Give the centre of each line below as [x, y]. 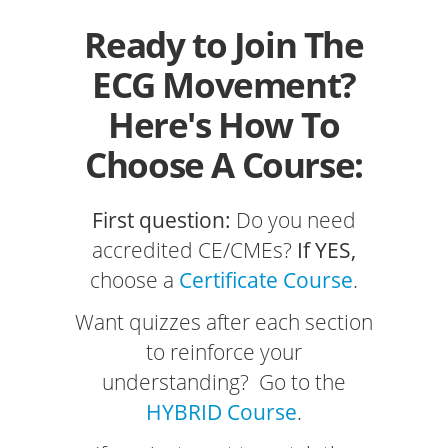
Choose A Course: [224, 165]
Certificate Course [266, 280]
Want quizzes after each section [224, 322]
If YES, [326, 250]
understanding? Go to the [224, 382]
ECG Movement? [224, 85]
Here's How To [224, 125]
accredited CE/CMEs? [194, 250]
